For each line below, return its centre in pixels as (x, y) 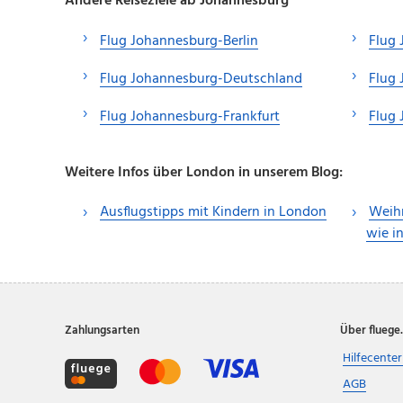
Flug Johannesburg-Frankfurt (190, 117)
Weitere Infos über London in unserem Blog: (204, 173)
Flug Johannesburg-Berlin (179, 42)
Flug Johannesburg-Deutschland (201, 80)
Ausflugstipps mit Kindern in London (213, 213)
